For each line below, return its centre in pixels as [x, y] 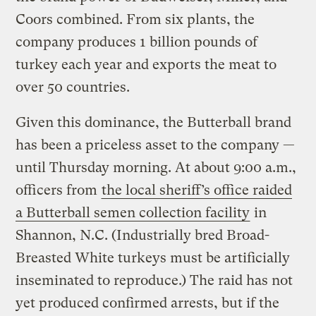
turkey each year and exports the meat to [146, 64]
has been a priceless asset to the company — [156, 145]
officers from [59, 190]
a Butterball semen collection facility [133, 212]
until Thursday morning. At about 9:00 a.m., [156, 167]
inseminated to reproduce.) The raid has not [154, 280]
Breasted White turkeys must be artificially [153, 257]
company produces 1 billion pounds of [137, 42]
